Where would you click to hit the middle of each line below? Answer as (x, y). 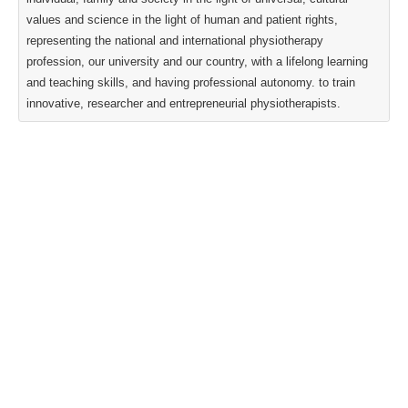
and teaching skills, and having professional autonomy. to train (191, 82)
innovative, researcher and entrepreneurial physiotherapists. (184, 103)
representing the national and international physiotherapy (175, 41)
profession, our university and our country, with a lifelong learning (197, 61)
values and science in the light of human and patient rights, (182, 20)
